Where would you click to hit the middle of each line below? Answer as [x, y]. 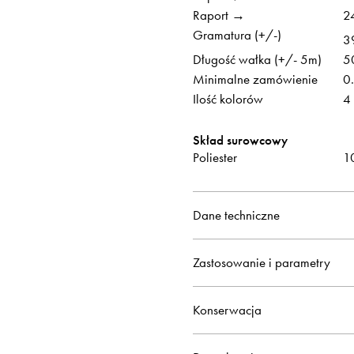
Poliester [215, 157]
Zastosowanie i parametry [262, 262]
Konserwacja [227, 309]
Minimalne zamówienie [255, 79]
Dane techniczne [236, 215]
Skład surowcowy [240, 140]
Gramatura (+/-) [237, 35]
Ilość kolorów [228, 98]
